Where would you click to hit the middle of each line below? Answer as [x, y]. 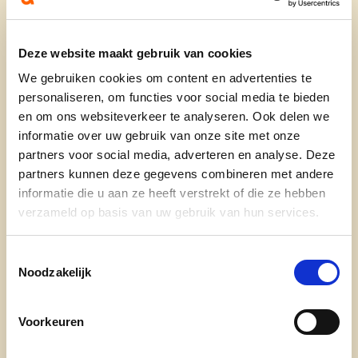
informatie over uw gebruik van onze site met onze [159, 135]
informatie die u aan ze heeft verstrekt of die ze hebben [172, 193]
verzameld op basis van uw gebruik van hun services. [169, 212]
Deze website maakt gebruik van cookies [135, 53]
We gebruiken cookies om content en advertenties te [165, 78]
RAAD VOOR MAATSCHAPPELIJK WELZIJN [207, 45]
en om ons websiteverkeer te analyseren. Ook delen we [174, 116]
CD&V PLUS [188, 16]
